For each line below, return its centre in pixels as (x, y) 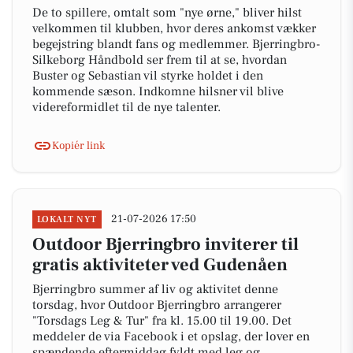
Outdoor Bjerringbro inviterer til (165, 244)
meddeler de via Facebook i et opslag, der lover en (171, 336)
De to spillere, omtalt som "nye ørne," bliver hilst (167, 13)
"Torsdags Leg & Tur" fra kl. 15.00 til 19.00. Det (162, 321)
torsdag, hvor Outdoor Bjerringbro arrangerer (157, 305)
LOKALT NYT (67, 219)
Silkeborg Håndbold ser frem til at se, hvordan (160, 60)
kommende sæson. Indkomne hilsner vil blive (158, 91)
